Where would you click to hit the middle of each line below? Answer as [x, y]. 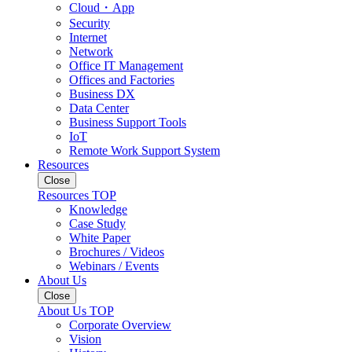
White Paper [100, 238]
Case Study [97, 224]
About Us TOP [76, 311]
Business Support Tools [128, 122]
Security [90, 23]
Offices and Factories [122, 80]
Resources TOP [77, 195]
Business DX [102, 94]
